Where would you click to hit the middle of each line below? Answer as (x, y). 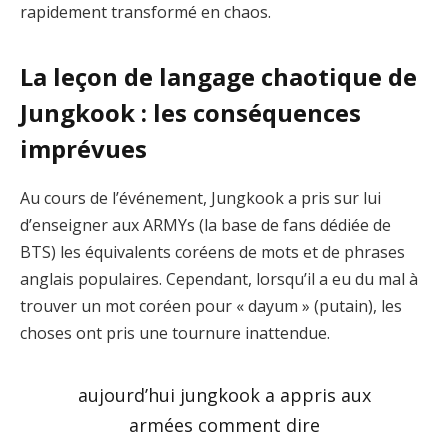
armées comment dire (224, 425)
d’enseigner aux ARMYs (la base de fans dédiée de (205, 224)
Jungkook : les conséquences (190, 112)
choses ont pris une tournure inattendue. (175, 332)
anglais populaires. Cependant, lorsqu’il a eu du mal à (219, 278)
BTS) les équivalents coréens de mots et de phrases (212, 251)
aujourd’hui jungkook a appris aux (224, 395)
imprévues (83, 148)
